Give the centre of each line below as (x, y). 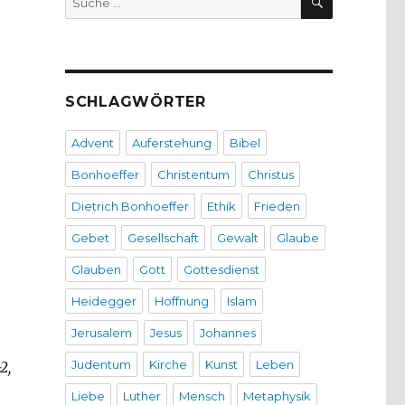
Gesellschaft (163, 238)
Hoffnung (181, 301)
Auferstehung (171, 143)
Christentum (193, 175)
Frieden (277, 207)
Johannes (227, 333)
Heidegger (104, 301)
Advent (92, 143)
